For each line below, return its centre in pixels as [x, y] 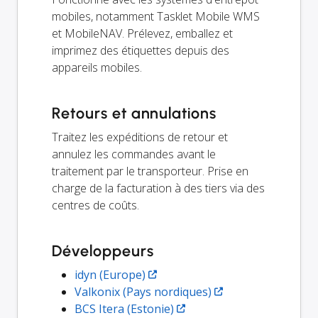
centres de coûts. [95, 205]
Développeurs [103, 251]
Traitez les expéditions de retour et [140, 137]
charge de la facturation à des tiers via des [158, 188]
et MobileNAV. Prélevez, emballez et [142, 33]
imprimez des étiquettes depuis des [141, 50]
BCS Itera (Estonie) [124, 308]
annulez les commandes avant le [134, 154]
